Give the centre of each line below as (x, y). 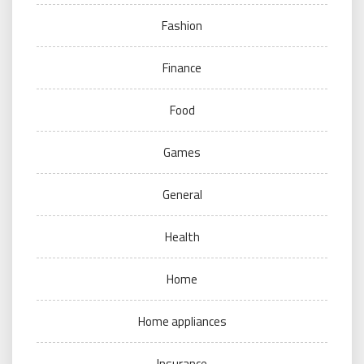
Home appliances (182, 322)
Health (182, 237)
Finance (182, 68)
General (182, 195)
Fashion (182, 26)
